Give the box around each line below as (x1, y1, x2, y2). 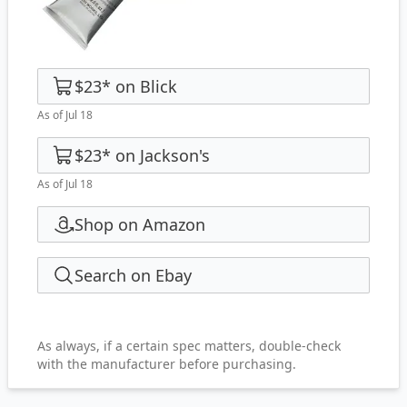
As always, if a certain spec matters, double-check (37, 337, 341, 354)
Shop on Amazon (74, 213, 205, 235)
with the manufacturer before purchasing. (37, 355, 296, 372)
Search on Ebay (74, 264, 192, 286)
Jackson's (140, 144, 210, 166)
